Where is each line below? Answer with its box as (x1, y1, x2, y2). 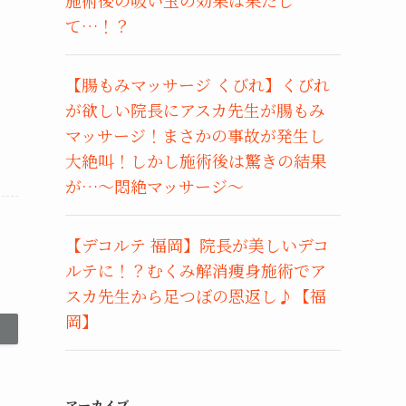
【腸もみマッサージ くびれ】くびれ (65, 72, 330, 96)
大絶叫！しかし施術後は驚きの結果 (65, 148, 326, 172)
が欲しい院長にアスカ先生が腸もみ (65, 97, 325, 121)
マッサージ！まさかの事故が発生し (65, 122, 325, 147)
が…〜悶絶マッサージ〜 (65, 173, 244, 198)
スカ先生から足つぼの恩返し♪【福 (65, 283, 326, 307)
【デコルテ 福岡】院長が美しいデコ (65, 232, 329, 256)
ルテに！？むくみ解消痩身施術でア (65, 257, 326, 282)
